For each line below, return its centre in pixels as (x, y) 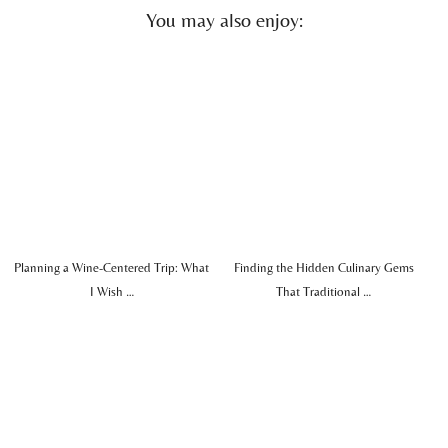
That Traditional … (324, 292)
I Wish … (111, 292)
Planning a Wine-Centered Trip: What (112, 268)
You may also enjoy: (224, 19)
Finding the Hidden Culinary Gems (323, 268)
